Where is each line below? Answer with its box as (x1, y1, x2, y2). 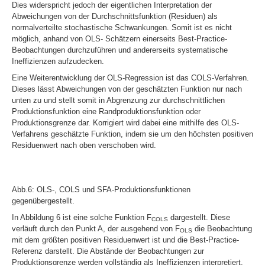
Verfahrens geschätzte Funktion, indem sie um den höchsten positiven (12, 129, 253, 138)
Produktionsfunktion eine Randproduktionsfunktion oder (12, 106, 201, 116)
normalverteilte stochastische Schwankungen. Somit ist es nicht (12, 22, 232, 32)
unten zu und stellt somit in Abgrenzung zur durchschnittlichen (12, 95, 225, 105)
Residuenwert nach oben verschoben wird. (12, 140, 156, 150)
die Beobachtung (192, 224, 252, 233)
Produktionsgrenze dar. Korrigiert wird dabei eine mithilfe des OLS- (12, 118, 239, 127)
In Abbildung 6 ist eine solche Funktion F (12, 212, 151, 222)
